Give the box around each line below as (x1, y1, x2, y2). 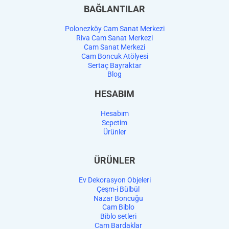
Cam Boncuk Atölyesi (81, 52, 148, 60)
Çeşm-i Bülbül (97, 185, 140, 193)
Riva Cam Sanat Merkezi (76, 34, 153, 42)
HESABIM (95, 88, 134, 99)
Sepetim (102, 118, 127, 127)
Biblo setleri (100, 212, 136, 221)
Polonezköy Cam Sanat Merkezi (64, 25, 165, 33)
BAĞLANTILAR (84, 4, 145, 15)
